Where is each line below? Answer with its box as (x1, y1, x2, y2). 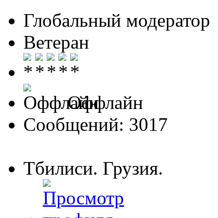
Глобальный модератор (23, 9, 210, 31)
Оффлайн (63, 91, 143, 113)
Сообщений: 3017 (23, 113, 168, 135)
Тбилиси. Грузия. (23, 157, 163, 179)
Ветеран (23, 31, 89, 53)
